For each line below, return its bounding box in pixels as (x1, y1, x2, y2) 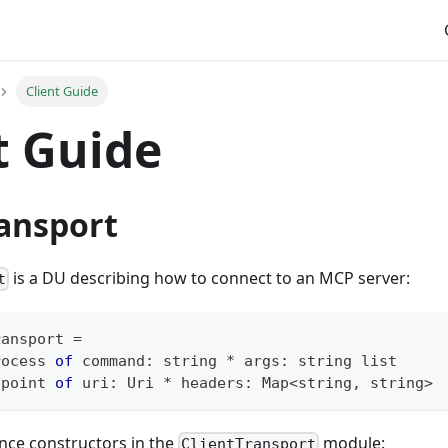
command (73, 352, 145, 371)
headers (172, 374, 244, 393)
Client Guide (25, 82, 98, 101)
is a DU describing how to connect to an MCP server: (9, 267, 411, 290)
